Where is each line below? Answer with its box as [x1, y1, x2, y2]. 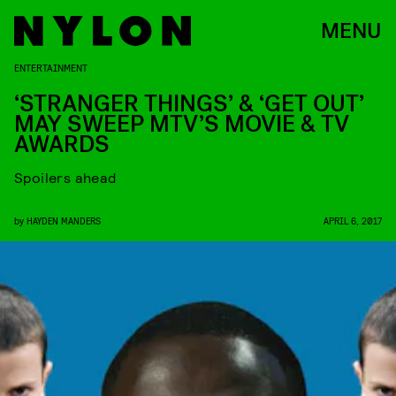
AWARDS [14, 129, 110, 160]
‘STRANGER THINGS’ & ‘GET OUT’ [14, 88, 364, 119]
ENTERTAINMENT [14, 61, 88, 73]
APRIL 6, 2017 [324, 215, 382, 226]
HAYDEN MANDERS [27, 215, 101, 226]
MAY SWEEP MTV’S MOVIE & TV [14, 109, 349, 140]
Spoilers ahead [14, 169, 117, 186]
